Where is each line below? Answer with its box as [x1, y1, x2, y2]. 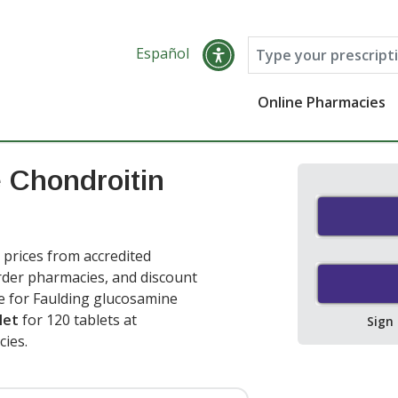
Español [135, 44, 189, 63]
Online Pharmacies [258, 92, 386, 112]
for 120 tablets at [19, 310, 137, 330]
